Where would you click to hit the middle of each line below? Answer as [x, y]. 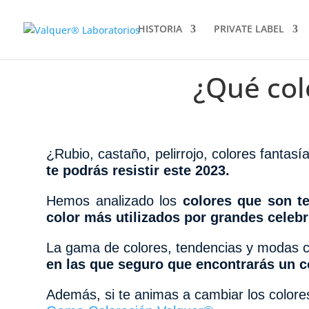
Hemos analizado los [114, 200]
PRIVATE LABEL [249, 29]
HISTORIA [160, 29]
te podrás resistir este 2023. [138, 170]
